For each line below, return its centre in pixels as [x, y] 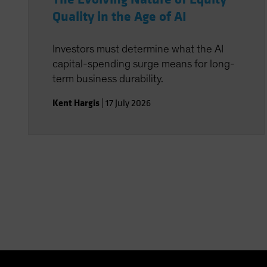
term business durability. [108, 79]
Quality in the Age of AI [119, 17]
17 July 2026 [128, 103]
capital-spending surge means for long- [144, 64]
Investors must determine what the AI [138, 49]
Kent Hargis [76, 103]
